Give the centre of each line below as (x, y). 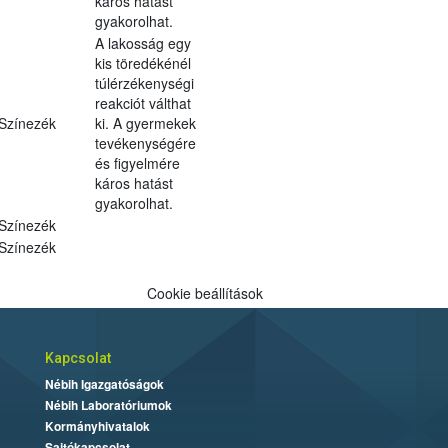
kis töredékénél (142, 62)
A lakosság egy (142, 42)
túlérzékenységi (144, 82)
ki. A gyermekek (145, 122)
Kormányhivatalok (97, 425)
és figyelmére (137, 162)
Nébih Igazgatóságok (104, 383)
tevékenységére (145, 142)
